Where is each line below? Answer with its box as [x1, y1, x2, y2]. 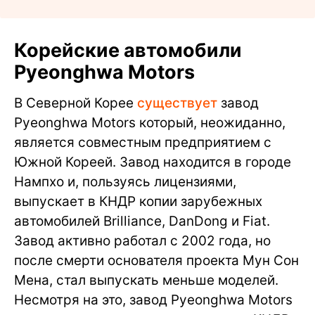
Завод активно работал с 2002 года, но [14, 232, 271, 249]
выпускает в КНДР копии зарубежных [14, 193, 262, 210]
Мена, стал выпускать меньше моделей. [14, 271, 278, 288]
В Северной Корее [14, 94, 137, 111]
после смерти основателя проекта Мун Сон [14, 252, 299, 269]
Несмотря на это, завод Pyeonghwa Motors [14, 291, 292, 308]
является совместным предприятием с [14, 134, 271, 150]
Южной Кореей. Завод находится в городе [14, 153, 291, 170]
